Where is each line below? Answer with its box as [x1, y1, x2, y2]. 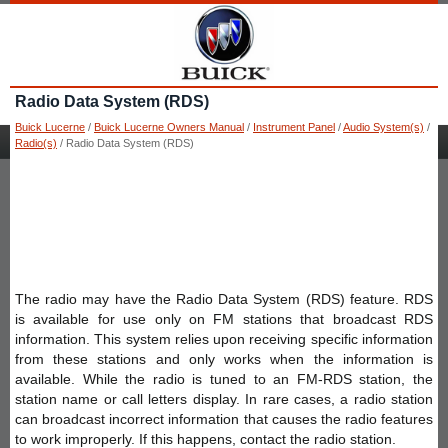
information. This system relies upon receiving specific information [15, 330, 433, 347]
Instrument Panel [253, 120, 335, 133]
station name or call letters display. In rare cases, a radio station [15, 390, 433, 407]
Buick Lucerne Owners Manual [94, 120, 244, 133]
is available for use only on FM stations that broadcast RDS [15, 310, 433, 327]
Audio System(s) [343, 120, 424, 133]
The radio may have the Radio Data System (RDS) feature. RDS [15, 290, 433, 307]
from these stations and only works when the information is [15, 350, 433, 367]
